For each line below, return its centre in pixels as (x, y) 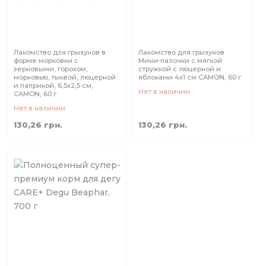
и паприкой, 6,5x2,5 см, (53, 86)
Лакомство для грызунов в (60, 53)
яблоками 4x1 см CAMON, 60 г (190, 77)
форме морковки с (46, 61)
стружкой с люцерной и (180, 69)
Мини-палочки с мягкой (180, 61)
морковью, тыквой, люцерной (65, 77)
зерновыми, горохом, (51, 69)
